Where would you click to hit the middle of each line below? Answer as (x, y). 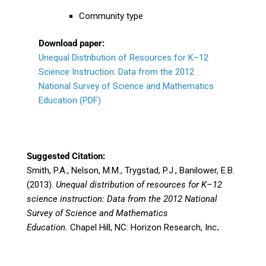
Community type (111, 16)
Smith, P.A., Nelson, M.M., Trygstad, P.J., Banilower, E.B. (131, 171)
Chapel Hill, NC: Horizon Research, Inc (142, 228)
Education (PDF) (70, 101)
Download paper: (72, 44)
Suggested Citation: (66, 156)
